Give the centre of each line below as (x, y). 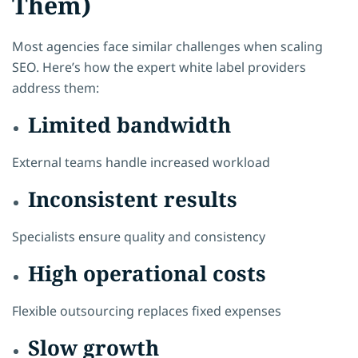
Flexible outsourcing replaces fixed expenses (147, 310)
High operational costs (147, 273)
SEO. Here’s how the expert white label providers (159, 67)
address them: (56, 88)
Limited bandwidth (129, 124)
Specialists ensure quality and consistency (139, 236)
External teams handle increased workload (141, 162)
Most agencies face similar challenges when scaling (167, 46)
